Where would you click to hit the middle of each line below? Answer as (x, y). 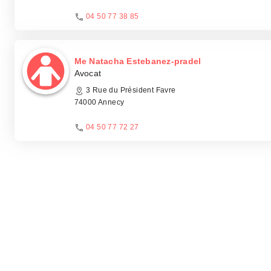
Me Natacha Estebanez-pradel (138, 61)
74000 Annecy (99, 102)
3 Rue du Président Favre (130, 90)
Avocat (88, 73)
